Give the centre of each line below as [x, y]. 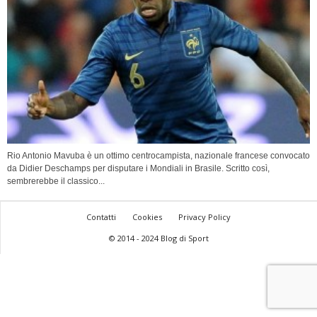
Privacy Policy [204, 217]
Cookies [147, 217]
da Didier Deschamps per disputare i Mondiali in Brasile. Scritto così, [138, 169]
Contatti [101, 217]
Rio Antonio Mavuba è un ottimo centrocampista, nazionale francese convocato [158, 156]
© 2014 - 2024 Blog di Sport [158, 238]
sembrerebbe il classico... [56, 181]
